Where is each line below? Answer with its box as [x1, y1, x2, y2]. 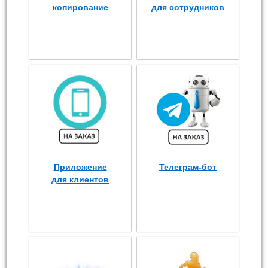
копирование [52, 2, 108, 13]
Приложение [53, 162, 107, 172]
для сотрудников [151, 2, 224, 13]
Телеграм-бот [159, 162, 217, 172]
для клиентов [51, 175, 109, 185]
